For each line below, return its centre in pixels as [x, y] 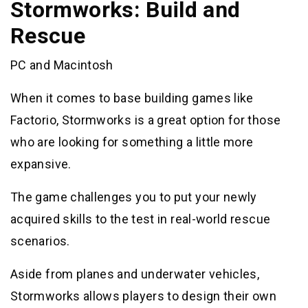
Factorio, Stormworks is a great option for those [146, 120]
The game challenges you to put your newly [134, 197]
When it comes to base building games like [132, 98]
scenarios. [40, 241]
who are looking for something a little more [132, 142]
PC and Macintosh [62, 65]
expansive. [41, 164]
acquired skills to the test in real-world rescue [141, 219]
